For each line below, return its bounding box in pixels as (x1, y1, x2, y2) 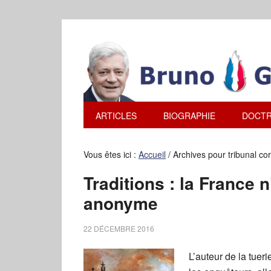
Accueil (139, 148, 166, 160)
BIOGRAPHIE (163, 109, 215, 122)
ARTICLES (96, 109, 137, 122)
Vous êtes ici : (83, 148, 139, 160)
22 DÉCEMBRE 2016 (83, 223, 154, 233)
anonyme (83, 191, 158, 215)
